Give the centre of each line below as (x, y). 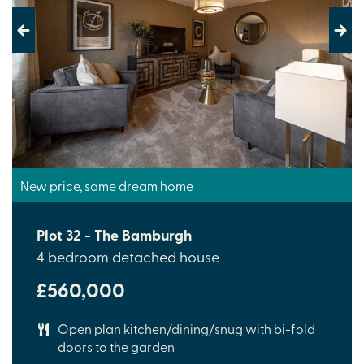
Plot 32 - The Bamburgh (114, 235)
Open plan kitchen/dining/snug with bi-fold (186, 329)
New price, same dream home (107, 186)
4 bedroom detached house (128, 257)
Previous (37, 38)
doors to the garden (116, 347)
